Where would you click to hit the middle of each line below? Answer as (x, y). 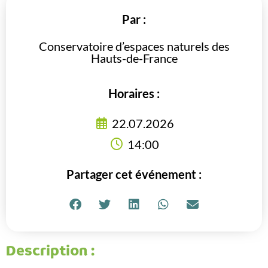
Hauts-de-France (134, 58)
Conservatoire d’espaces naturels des (134, 46)
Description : (50, 251)
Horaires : (134, 94)
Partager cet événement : (134, 174)
